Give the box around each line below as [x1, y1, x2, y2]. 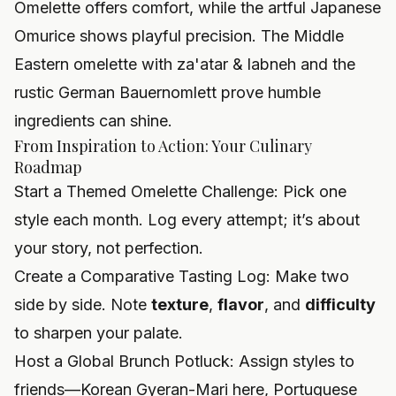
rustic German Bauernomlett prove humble [14, 83, 321, 103]
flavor [217, 295, 264, 315]
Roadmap [14, 156, 82, 179]
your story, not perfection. [14, 239, 203, 258]
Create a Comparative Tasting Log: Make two [14, 267, 349, 286]
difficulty [305, 295, 376, 315]
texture [151, 295, 209, 315]
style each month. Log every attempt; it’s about [14, 210, 360, 230]
